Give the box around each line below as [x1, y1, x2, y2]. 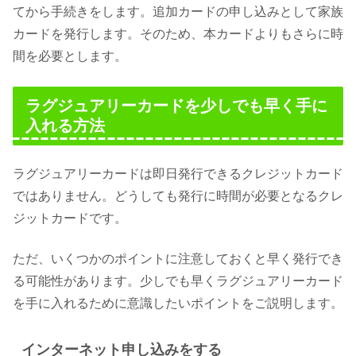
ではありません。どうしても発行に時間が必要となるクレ [13, 189, 343, 203]
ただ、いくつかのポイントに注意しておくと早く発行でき [13, 251, 343, 265]
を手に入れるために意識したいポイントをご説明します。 [13, 296, 343, 310]
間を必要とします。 [13, 48, 127, 63]
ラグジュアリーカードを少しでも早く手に [25, 96, 327, 114]
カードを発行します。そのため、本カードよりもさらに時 [13, 26, 343, 41]
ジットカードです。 [13, 211, 127, 226]
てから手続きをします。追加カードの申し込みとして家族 [13, 4, 343, 18]
